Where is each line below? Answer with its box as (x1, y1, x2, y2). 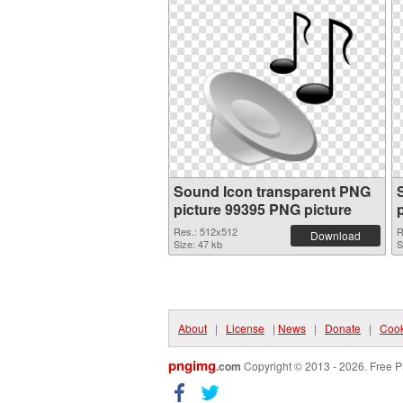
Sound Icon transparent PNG (174, 181, 371, 201)
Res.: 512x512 (174, 224, 237, 238)
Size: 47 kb (174, 237, 222, 251)
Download (310, 228, 361, 243)
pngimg (168, 355, 216, 375)
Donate (325, 320, 361, 336)
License (226, 320, 264, 336)
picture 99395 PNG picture (174, 199, 352, 219)
